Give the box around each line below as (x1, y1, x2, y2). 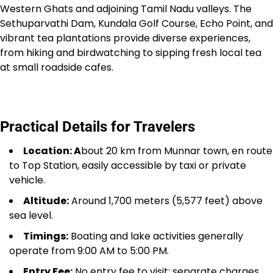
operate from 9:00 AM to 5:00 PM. (9, 244, 169, 258)
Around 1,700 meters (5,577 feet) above (69, 194, 263, 208)
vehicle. (9, 173, 45, 187)
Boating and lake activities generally (68, 229, 243, 243)
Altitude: (23, 194, 69, 208)
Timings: (23, 229, 68, 243)
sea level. (9, 208, 53, 222)
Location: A (23, 144, 81, 158)
